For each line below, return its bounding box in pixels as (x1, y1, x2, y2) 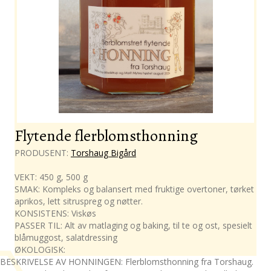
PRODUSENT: (15, 146, 71, 158)
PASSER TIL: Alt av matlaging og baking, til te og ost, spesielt (15, 219, 252, 231)
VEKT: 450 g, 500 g (15, 171, 88, 183)
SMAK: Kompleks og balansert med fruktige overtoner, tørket (15, 183, 254, 195)
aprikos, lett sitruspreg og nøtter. (15, 195, 143, 207)
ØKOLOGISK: (15, 243, 65, 255)
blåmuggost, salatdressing (15, 231, 117, 243)
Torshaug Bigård (71, 146, 136, 158)
